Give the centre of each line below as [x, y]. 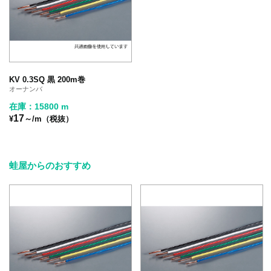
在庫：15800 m [39, 106]
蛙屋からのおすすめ [50, 165]
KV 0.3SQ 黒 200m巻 [47, 79]
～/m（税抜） [49, 119]
